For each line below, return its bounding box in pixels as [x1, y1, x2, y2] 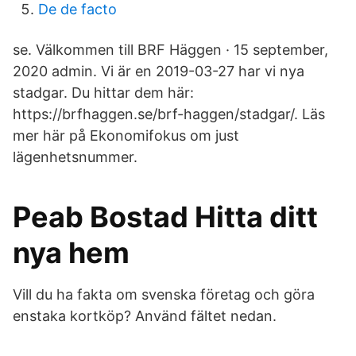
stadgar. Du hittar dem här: [13, 84, 194, 101]
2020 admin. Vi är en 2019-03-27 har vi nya [13, 63, 304, 79]
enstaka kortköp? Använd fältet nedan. [13, 308, 277, 324]
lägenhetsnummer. [13, 149, 137, 165]
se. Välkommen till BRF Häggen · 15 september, [13, 41, 328, 58]
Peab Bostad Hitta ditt [13, 199, 318, 234]
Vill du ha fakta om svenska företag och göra [13, 286, 315, 303]
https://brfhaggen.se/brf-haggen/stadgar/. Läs [13, 106, 325, 122]
